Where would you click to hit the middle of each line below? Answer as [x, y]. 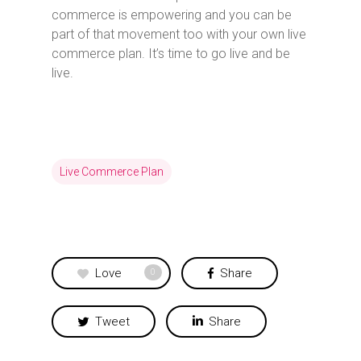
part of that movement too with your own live [179, 34]
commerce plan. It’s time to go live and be [171, 53]
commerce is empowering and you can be [172, 15]
